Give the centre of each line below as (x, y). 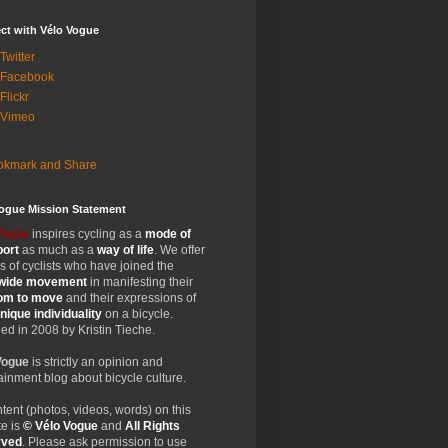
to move (40, 298)
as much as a (58, 250)
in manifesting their (140, 282)
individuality (68, 314)
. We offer (179, 250)
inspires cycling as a (87, 234)
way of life (125, 250)
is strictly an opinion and (96, 362)
